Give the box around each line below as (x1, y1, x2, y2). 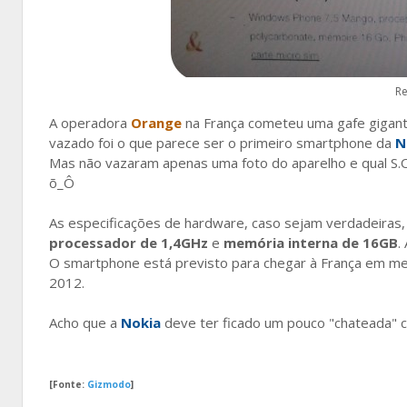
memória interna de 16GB (223, 233, 398, 252)
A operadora (49, 113, 131, 132)
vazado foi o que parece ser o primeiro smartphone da (49, 133, 395, 152)
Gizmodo (87, 377, 131, 391)
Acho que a (49, 313, 121, 332)
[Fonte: (49, 377, 87, 391)
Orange (131, 113, 182, 132)
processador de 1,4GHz (49, 233, 208, 252)
